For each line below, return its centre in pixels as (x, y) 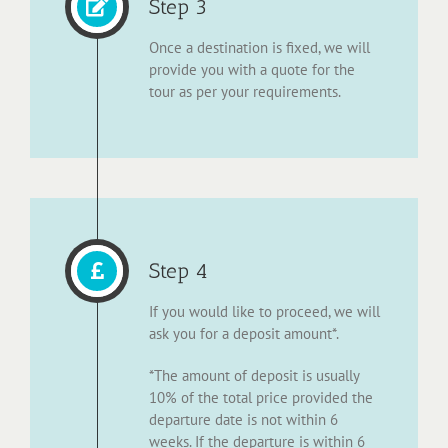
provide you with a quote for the (252, 70)
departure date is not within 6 (243, 420)
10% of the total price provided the (261, 398)
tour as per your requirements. (245, 92)
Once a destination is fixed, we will (259, 48)
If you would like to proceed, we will (264, 312)
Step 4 (178, 271)
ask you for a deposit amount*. (244, 334)
